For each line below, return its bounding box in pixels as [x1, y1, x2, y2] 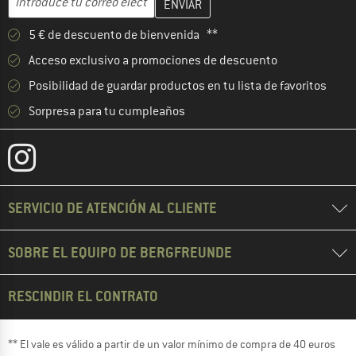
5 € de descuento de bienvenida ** [29, 27, 218, 44]
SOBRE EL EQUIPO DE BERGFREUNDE [8, 243, 232, 262]
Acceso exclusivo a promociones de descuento [29, 52, 277, 69]
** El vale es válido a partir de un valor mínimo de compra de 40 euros [8, 337, 335, 352]
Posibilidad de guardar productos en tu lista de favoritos [29, 78, 327, 95]
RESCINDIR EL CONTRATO [8, 287, 158, 306]
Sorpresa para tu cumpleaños [29, 103, 185, 120]
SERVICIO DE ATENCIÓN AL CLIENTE [8, 199, 217, 218]
